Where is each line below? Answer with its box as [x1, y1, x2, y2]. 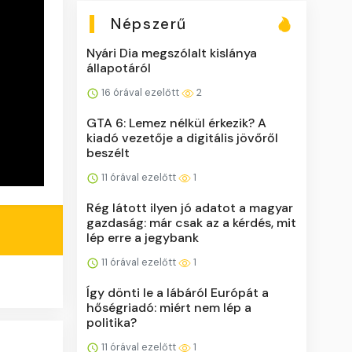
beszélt [86, 144, 130, 161]
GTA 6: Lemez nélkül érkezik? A [86, 114, 267, 131]
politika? [86, 313, 137, 331]
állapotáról [86, 59, 152, 76]
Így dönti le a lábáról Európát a [86, 284, 269, 301]
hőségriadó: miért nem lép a [86, 299, 252, 316]
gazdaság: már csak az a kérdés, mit [86, 214, 297, 231]
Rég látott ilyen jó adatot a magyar [86, 199, 294, 216]
